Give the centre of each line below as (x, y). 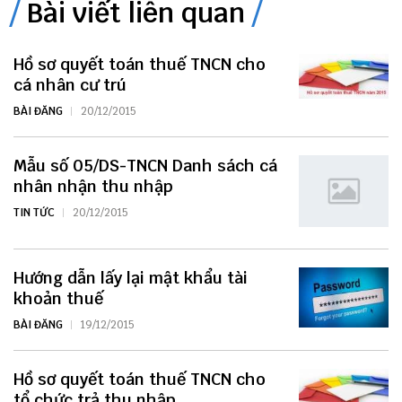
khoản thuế (58, 299)
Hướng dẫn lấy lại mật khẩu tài (131, 278)
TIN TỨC (34, 213)
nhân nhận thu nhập (93, 187)
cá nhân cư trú (70, 85)
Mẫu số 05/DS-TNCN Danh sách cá (145, 166)
